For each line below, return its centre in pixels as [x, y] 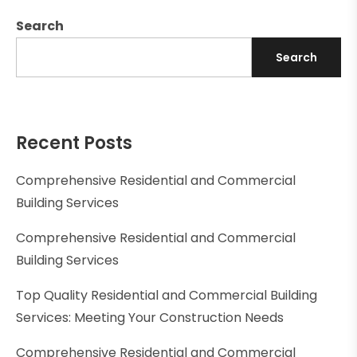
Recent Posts [74, 143]
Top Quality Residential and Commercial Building [167, 295]
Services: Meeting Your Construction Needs [150, 317]
